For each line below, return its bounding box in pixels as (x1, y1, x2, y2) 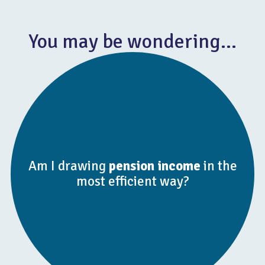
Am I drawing (28, 157, 109, 174)
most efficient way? (76, 173, 189, 190)
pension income (108, 157, 201, 174)
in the (203, 157, 237, 174)
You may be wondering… (28, 29, 237, 54)
